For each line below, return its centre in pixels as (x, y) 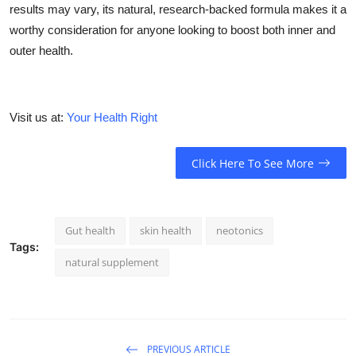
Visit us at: (38, 118)
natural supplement (112, 263)
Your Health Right (112, 118)
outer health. (41, 51)
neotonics (240, 231)
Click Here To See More (252, 163)
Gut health (90, 231)
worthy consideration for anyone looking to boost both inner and (172, 30)
